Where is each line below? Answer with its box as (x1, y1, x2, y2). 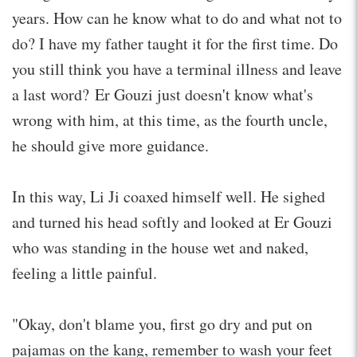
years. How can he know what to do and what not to (12, 6, 342, 29)
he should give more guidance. (12, 134, 209, 156)
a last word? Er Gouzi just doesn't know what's (12, 83, 313, 105)
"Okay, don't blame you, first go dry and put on (12, 312, 312, 335)
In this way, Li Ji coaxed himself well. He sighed (12, 185, 325, 207)
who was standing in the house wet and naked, (12, 236, 308, 258)
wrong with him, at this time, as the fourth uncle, (12, 108, 328, 131)
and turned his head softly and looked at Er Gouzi (12, 210, 332, 233)
